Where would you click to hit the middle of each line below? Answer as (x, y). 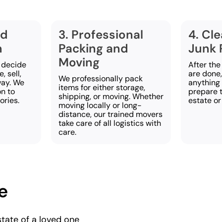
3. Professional (101, 34)
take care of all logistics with (110, 123)
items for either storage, (102, 87)
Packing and (93, 48)
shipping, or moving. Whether (111, 96)
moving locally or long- (100, 105)
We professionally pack (100, 78)
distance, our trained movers (110, 114)
